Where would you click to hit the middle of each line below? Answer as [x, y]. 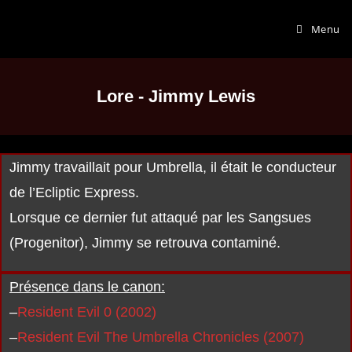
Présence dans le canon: [87, 287]
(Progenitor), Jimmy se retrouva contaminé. [145, 243]
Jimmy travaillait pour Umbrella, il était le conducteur [173, 167]
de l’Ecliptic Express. [74, 192]
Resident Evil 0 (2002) [87, 312]
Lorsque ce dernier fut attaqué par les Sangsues [160, 218]
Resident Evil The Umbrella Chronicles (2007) [161, 337]
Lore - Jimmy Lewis [176, 96]
